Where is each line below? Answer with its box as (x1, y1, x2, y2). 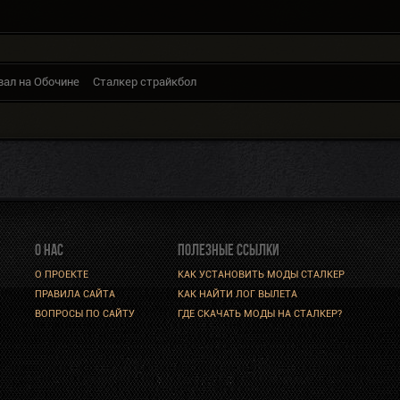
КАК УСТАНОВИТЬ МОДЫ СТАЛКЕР (178, 269, 345, 281)
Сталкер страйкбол (93, 75, 196, 89)
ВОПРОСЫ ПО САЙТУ (35, 308, 135, 321)
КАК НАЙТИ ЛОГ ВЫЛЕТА (178, 288, 297, 301)
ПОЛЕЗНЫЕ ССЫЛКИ (178, 241, 279, 260)
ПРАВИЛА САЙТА (35, 288, 115, 301)
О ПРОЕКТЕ (35, 269, 88, 281)
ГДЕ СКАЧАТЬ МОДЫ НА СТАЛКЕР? (178, 308, 342, 321)
